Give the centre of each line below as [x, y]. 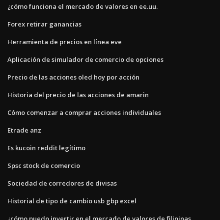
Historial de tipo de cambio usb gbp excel [72, 201]
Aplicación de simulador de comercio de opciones [85, 59]
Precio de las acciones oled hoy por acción [73, 77]
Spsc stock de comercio [44, 165]
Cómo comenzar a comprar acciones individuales [84, 112]
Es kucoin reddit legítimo [46, 148]
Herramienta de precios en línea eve [65, 41]
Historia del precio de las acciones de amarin [78, 95]
